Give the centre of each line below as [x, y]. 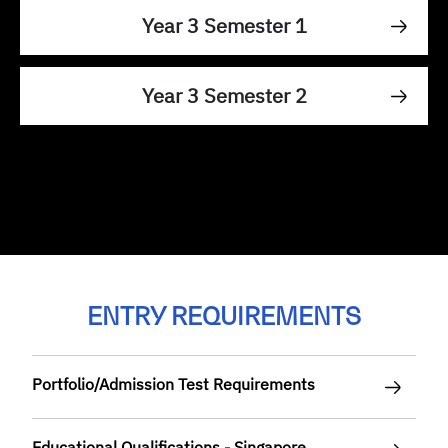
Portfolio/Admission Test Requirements [173, 384]
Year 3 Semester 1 [224, 26]
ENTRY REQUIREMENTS [224, 317]
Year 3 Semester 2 [224, 96]
